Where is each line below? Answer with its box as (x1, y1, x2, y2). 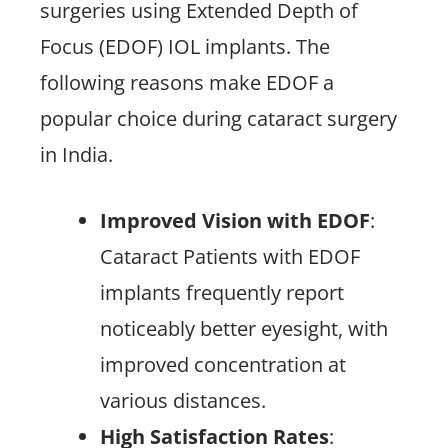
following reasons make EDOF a (40, 69, 334, 96)
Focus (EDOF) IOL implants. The (40, 33, 330, 60)
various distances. (100, 387, 266, 414)
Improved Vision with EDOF (100, 207, 370, 234)
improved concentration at (100, 351, 346, 378)
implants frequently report (100, 279, 344, 306)
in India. (40, 141, 113, 168)
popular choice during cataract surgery (40, 105, 397, 132)
